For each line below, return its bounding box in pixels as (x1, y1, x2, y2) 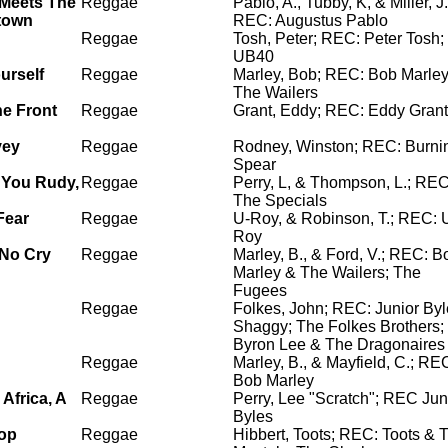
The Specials (233, 192, 327, 209)
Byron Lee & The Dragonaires (233, 336, 445, 353)
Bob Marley (233, 372, 314, 389)
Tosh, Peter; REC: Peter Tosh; (233, 30, 444, 47)
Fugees (233, 282, 287, 299)
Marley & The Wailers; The (233, 264, 421, 281)
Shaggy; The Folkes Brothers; (233, 318, 444, 335)
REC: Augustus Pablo (233, 12, 388, 29)
